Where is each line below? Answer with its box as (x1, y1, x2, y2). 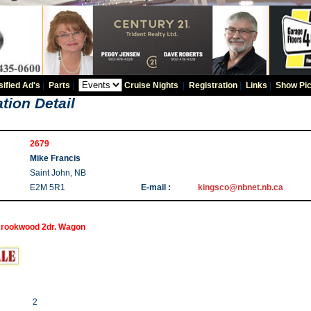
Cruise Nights (124, 81, 178, 90)
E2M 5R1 (30, 183, 65, 192)
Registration (188, 81, 237, 90)
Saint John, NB (30, 168, 86, 178)
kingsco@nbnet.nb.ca (198, 183, 283, 192)
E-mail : (141, 183, 171, 192)
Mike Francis (30, 153, 81, 163)
